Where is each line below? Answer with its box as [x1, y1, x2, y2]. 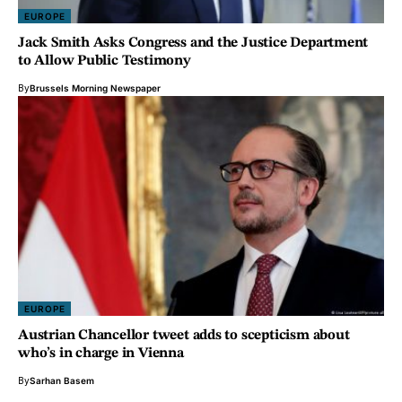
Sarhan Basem [30, 374, 94, 386]
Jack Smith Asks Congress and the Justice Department [18, 36, 369, 51]
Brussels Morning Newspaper [30, 83, 161, 94]
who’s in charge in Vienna [18, 345, 184, 361]
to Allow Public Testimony [18, 54, 190, 69]
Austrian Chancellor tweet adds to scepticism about [18, 328, 350, 343]
